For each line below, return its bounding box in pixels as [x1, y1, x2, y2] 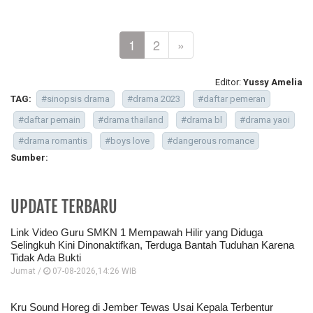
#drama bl [181, 115, 222, 126]
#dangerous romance [167, 136, 254, 147]
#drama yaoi [240, 115, 290, 126]
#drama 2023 [127, 94, 180, 105]
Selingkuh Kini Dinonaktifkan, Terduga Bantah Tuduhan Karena [10, 239, 294, 252]
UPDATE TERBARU [10, 196, 117, 218]
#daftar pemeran [198, 94, 265, 105]
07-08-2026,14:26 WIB [50, 266, 137, 277]
